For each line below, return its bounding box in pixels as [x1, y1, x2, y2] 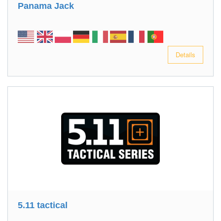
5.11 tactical [18, 200, 68, 210]
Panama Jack [18, 1, 74, 11]
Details [176, 50, 195, 59]
